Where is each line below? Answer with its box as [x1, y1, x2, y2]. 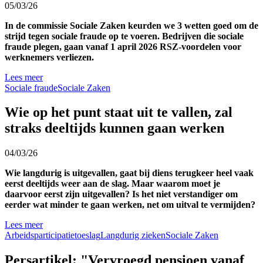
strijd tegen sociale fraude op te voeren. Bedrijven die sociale [5, 31, 244, 41]
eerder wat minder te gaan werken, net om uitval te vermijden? [5, 200, 255, 210]
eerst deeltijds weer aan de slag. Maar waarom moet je [5, 178, 220, 189]
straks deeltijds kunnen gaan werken [5, 120, 224, 136]
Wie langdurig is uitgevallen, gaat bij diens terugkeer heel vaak [5, 168, 254, 178]
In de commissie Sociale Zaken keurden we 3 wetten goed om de [5, 20, 258, 31]
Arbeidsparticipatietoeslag [5, 230, 100, 241]
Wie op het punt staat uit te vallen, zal [5, 104, 232, 120]
